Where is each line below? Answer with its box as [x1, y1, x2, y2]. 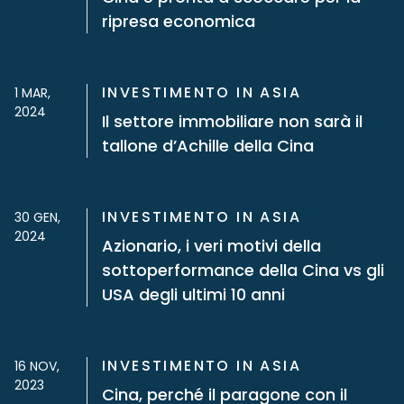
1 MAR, [14, 84, 50, 102]
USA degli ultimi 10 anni [102, 283, 285, 306]
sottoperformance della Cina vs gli [102, 259, 384, 281]
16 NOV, [14, 357, 60, 375]
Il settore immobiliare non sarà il [102, 110, 363, 133]
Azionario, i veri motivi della [102, 234, 321, 257]
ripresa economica [102, 10, 255, 32]
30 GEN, [14, 208, 60, 226]
